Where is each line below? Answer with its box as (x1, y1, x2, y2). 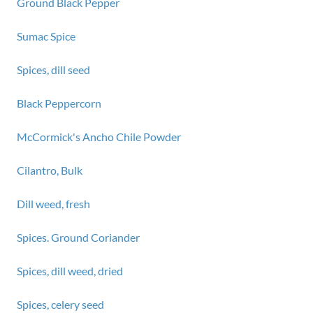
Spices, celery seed (17, 298, 104, 311)
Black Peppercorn (17, 96, 101, 110)
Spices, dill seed (17, 63, 90, 76)
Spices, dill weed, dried (17, 264, 123, 277)
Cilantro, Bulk (17, 163, 82, 177)
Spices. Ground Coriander (17, 231, 140, 244)
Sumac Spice (17, 29, 75, 43)
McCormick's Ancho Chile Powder (17, 130, 181, 143)
